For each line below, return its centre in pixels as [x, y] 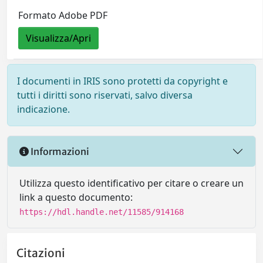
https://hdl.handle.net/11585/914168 [102, 212]
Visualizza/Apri [59, 38]
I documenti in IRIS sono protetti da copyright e [122, 81]
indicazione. [43, 109]
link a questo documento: [76, 197]
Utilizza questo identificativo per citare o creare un [131, 183]
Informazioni [59, 151]
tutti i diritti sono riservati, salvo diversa [105, 95]
